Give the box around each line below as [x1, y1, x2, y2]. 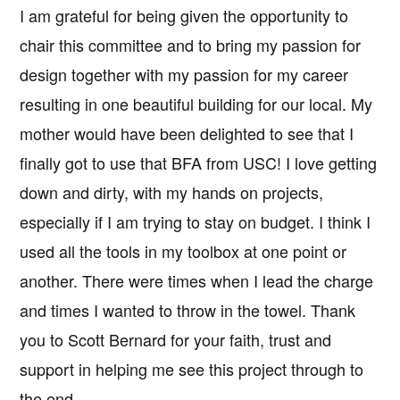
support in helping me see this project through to [20, 357, 364, 381]
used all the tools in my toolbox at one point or [20, 239, 347, 263]
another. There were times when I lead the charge [20, 269, 374, 293]
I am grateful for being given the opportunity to [20, 4, 349, 28]
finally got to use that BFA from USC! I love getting [20, 151, 378, 175]
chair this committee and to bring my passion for [20, 33, 362, 57]
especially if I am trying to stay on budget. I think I [20, 210, 371, 234]
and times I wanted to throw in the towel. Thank [20, 298, 356, 322]
